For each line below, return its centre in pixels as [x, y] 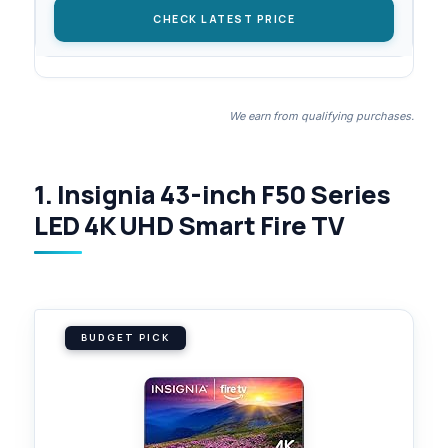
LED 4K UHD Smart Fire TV [189, 225]
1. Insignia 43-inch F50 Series [212, 194]
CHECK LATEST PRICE [224, 18]
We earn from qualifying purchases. [321, 115]
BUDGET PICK [125, 337]
